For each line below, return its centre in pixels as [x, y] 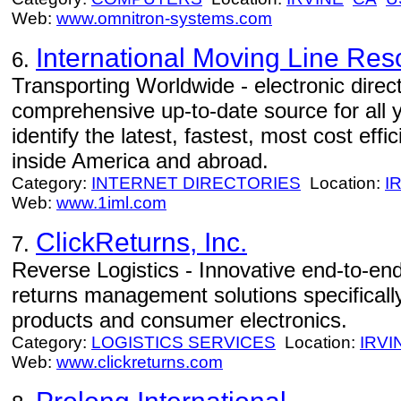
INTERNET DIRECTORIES [196, 183]
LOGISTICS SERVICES [183, 342]
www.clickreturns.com [140, 362]
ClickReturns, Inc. [141, 242]
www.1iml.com [111, 203]
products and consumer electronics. [179, 320]
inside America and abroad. [140, 161]
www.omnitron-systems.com [164, 18]
